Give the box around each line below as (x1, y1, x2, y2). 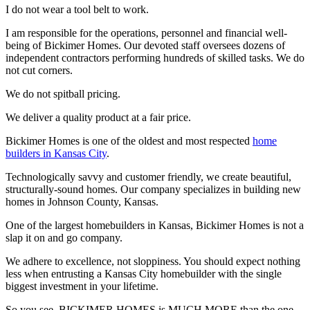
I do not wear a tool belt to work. (6, 3, 149, 15)
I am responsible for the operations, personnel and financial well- (6, 26, 287, 39)
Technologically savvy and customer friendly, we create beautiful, (6, 170, 291, 183)
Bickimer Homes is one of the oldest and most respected (6, 134, 253, 147)
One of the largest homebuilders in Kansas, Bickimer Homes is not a (6, 219, 304, 231)
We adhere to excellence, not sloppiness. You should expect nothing (6, 255, 300, 267)
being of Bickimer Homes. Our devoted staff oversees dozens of (6, 39, 285, 51)
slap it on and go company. (6, 231, 122, 244)
